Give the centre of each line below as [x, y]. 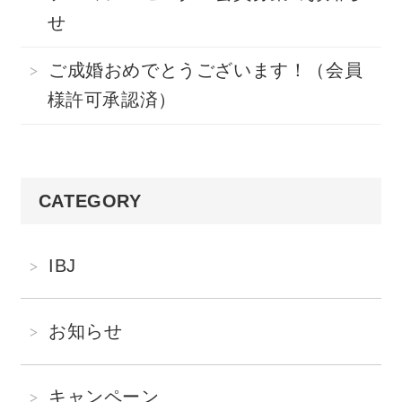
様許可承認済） [112, 100]
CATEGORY [90, 201]
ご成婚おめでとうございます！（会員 [206, 70]
